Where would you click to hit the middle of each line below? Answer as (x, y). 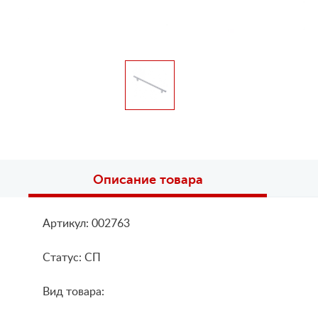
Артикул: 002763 (86, 224)
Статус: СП (72, 258)
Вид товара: (73, 292)
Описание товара (148, 180)
